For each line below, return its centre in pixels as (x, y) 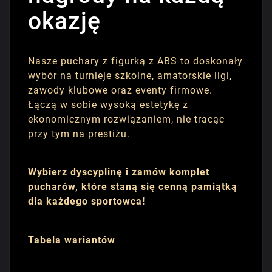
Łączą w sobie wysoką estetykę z (108, 104)
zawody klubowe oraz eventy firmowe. (120, 90)
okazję (64, 22)
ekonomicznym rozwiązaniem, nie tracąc (126, 119)
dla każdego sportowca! (87, 202)
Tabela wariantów (72, 240)
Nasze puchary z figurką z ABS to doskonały (135, 61)
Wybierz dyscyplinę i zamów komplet (119, 172)
